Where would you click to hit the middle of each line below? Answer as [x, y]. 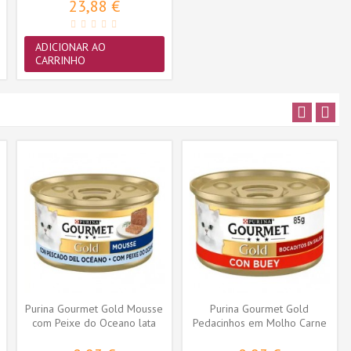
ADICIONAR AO [70, 47]
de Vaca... [260, 337]
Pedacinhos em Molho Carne [259, 323]
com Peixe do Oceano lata [94, 323]
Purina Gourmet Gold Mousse [94, 309]
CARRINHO [60, 60]
